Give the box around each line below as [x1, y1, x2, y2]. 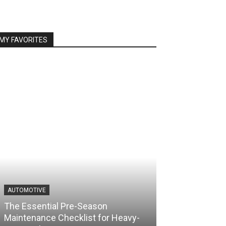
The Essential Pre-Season [4, 200, 107, 211]
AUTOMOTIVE [8, 186, 46, 194]
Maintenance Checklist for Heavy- [4, 212, 140, 223]
